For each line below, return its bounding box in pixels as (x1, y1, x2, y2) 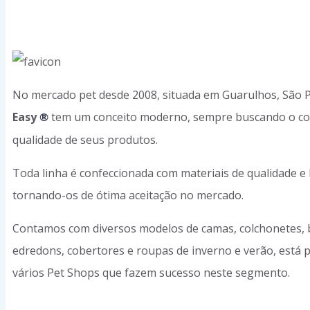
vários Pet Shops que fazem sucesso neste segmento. (12, 265, 290, 280)
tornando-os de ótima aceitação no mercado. (12, 188, 244, 203)
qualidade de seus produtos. (12, 132, 158, 147)
